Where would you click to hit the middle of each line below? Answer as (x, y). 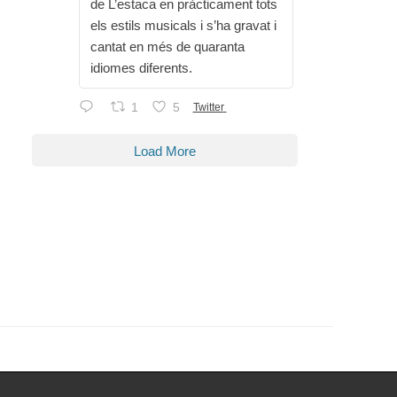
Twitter (208, 107)
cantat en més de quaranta (167, 47)
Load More (165, 152)
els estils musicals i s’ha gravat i (183, 26)
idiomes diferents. (141, 68)
